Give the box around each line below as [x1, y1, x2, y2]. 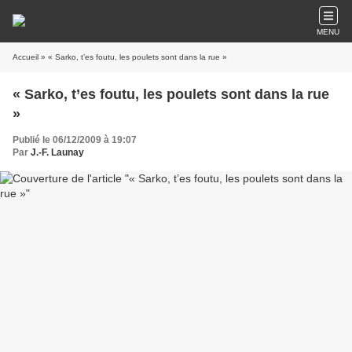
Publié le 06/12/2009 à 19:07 [13, 134, 137, 145]
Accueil [13, 53, 38, 61]
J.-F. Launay [31, 147, 84, 158]
